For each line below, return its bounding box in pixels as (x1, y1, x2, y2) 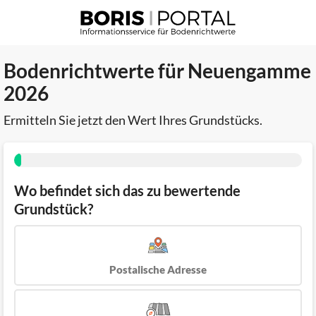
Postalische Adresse (109, 262, 207, 276)
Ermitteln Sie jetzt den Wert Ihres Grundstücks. (4, 111, 262, 128)
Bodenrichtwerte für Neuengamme (4, 58, 311, 83)
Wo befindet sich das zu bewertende (14, 181, 241, 199)
